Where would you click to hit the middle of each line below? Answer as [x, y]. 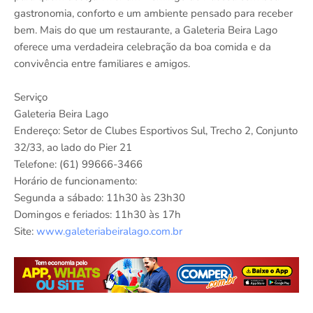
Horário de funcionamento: [75, 181]
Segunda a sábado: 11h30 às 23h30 [100, 198]
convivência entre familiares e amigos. [102, 64]
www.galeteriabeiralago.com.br [109, 232]
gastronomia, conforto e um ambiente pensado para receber [153, 14]
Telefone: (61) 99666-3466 [78, 165]
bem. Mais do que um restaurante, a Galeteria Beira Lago [146, 30]
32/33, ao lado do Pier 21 [73, 148]
